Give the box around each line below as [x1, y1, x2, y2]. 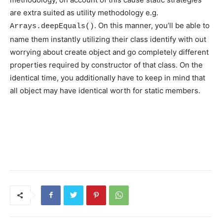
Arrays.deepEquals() [10, 22, 94, 31]
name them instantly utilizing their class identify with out [10, 34, 206, 44]
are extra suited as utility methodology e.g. [10, 7, 158, 17]
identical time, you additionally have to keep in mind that [10, 73, 205, 82]
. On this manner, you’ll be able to [94, 20, 210, 30]
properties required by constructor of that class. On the [10, 60, 203, 70]
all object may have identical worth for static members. [10, 85, 202, 95]
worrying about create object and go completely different [10, 47, 209, 57]
